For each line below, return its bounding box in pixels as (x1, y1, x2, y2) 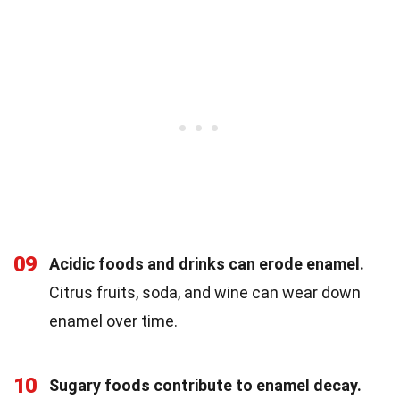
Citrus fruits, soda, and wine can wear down (49, 283, 361, 303)
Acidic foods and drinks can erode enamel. (49, 254, 364, 274)
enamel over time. (49, 312, 178, 331)
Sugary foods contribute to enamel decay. (49, 376, 362, 396)
